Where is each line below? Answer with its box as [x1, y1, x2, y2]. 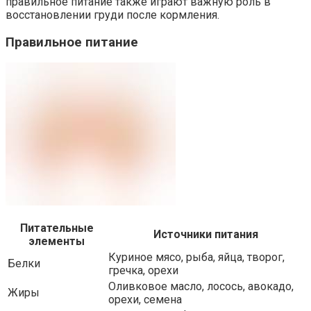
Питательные [19, 221, 94, 235]
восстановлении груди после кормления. [6, 8, 219, 22]
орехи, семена [108, 293, 182, 307]
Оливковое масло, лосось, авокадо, [108, 280, 294, 294]
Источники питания [153, 228, 258, 242]
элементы [28, 235, 85, 249]
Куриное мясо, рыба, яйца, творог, [108, 251, 285, 264]
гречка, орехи [108, 264, 178, 278]
